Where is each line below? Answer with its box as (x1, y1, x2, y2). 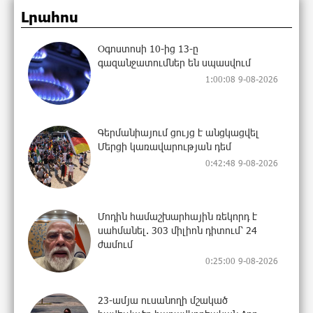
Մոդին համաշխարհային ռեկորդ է (98, 210, 257, 222)
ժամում (98, 238, 133, 250)
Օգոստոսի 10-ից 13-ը (98, 42, 198, 54)
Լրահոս (21, 8, 78, 25)
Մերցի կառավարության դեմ (98, 140, 231, 152)
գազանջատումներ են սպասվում (98, 56, 251, 68)
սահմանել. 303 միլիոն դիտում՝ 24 (98, 224, 257, 236)
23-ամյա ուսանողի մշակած (98, 293, 228, 306)
